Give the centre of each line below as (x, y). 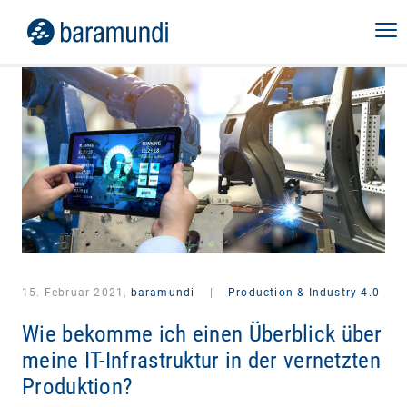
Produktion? (78, 386)
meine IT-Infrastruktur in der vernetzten (201, 360)
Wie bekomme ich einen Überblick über (202, 333)
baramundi (163, 293)
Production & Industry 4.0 (302, 293)
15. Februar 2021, (76, 293)
